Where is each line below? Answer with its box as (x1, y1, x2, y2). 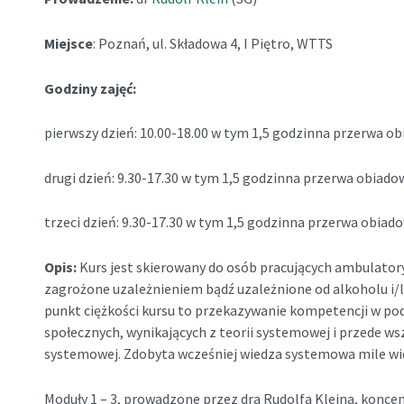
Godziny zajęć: (43, 78, 136, 97)
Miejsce (43, 33, 93, 52)
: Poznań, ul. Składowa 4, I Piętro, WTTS (92, 33, 335, 52)
